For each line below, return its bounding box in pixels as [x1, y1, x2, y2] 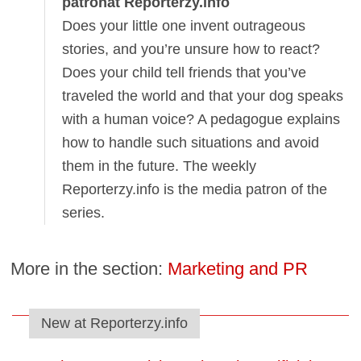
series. [62, 205, 106, 222]
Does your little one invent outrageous [62, 18, 306, 35]
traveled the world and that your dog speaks [62, 88, 344, 105]
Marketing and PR [168, 258, 309, 279]
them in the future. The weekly [62, 158, 257, 175]
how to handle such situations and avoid [62, 135, 320, 151]
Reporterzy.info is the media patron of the [62, 181, 328, 198]
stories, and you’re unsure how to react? [62, 41, 321, 58]
